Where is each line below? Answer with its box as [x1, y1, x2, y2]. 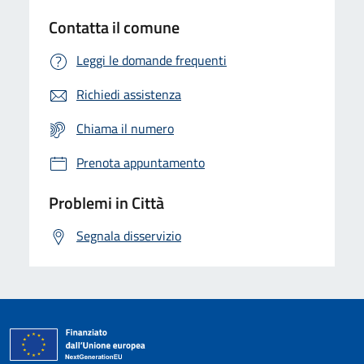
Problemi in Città [49, 189, 164, 215]
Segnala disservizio [76, 225, 181, 245]
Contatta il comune [49, 14, 180, 40]
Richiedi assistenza [76, 84, 181, 104]
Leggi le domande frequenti [76, 50, 227, 70]
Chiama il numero [76, 118, 174, 138]
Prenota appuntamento [76, 152, 205, 172]
